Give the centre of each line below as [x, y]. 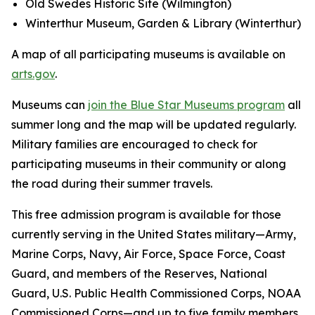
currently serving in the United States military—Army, [154, 234]
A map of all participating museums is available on [148, 54]
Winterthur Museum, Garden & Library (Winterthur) [163, 23]
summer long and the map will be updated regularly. [154, 124]
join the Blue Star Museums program [186, 105]
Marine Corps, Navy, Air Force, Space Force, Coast [148, 254]
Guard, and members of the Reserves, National [139, 274]
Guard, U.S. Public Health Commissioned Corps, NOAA [156, 293]
